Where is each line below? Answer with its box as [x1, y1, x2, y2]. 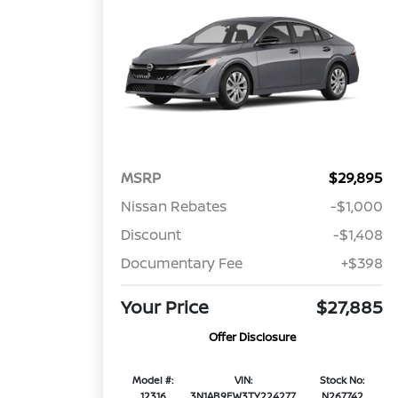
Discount [121, 225, 182, 245]
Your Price [121, 295, 210, 320]
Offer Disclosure [208, 329, 296, 346]
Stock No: [320, 373, 365, 387]
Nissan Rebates [121, 196, 227, 217]
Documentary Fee [121, 253, 243, 274]
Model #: [132, 373, 174, 387]
